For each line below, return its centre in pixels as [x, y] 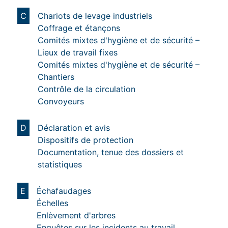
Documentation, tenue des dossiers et [111, 152]
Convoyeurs [61, 101]
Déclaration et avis [74, 127]
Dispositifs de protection [85, 140]
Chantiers [56, 77]
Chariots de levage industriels [95, 16]
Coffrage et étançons [79, 28]
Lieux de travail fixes [78, 52]
